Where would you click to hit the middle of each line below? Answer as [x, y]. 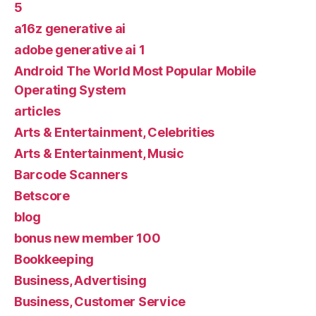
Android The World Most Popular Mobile [135, 71]
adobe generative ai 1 [80, 50]
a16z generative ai [70, 29]
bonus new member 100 [87, 238]
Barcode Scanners [71, 175]
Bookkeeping [54, 260]
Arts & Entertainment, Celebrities [115, 133]
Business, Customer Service [100, 302]
